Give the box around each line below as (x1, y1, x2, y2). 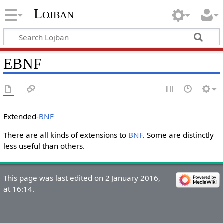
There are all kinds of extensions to (3, 130, 128, 140)
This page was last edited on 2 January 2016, (3, 173, 160, 183)
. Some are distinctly (142, 130, 214, 140)
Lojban (33, 6, 74, 22)
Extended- (3, 111, 39, 121)
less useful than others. (3, 141, 85, 151)
